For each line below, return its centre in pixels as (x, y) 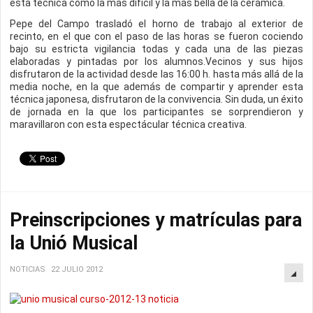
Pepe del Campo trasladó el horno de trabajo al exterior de (156, 24)
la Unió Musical (74, 243)
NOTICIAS (28, 269)
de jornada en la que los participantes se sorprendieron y (156, 112)
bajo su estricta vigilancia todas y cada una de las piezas (156, 49)
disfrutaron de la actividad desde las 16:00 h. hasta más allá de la (156, 74)
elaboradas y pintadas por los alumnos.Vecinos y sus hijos (156, 61)
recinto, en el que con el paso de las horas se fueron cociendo (156, 36)
